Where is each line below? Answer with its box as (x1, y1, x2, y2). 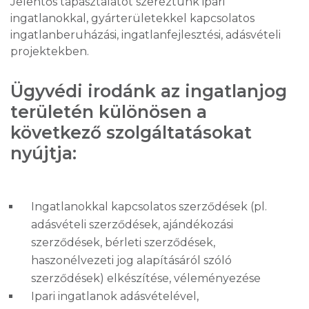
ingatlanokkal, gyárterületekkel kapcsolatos (10, 12, 255, 25)
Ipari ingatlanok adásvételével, (31, 290, 199, 303)
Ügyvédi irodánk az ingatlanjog (10, 81, 287, 101)
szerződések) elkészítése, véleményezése (31, 272, 261, 285)
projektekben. (10, 45, 89, 58)
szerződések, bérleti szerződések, (31, 236, 215, 249)
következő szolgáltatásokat (10, 122, 252, 143)
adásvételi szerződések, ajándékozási (31, 218, 233, 231)
